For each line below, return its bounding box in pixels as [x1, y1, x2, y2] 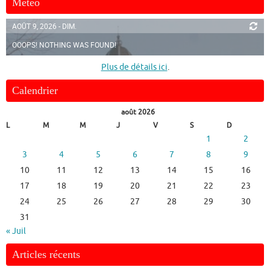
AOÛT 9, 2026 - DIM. [12, 21, 77, 31]
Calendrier [12, 84, 58, 97]
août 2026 [121, 107, 155, 118]
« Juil [6, 226, 26, 237]
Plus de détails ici [101, 62, 168, 73]
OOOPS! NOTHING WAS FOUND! [12, 40, 116, 50]
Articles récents [12, 248, 80, 261]
